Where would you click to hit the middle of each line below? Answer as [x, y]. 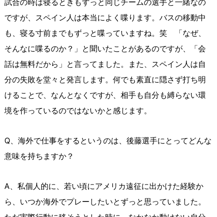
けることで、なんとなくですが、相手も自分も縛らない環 [105, 95]
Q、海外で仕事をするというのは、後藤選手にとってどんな [108, 141]
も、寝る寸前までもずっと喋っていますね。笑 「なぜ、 [105, 33]
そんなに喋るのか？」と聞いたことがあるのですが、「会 [105, 49]
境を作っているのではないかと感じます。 [78, 111]
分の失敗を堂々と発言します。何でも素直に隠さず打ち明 [105, 80]
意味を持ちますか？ [39, 156]
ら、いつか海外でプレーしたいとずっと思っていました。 [105, 202]
